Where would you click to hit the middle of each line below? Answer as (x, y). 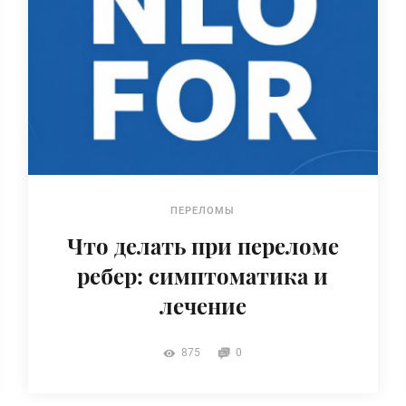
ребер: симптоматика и (203, 275)
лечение (203, 305)
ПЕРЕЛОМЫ (203, 210)
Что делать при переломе (203, 245)
